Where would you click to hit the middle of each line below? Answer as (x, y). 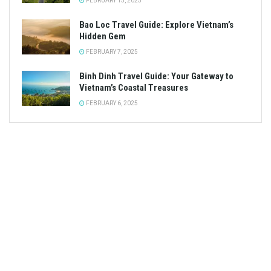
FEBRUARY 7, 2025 (111, 52)
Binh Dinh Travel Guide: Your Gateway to (156, 77)
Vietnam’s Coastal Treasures (134, 88)
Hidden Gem (103, 37)
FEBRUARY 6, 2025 (111, 103)
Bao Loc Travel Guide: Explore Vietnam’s (156, 25)
